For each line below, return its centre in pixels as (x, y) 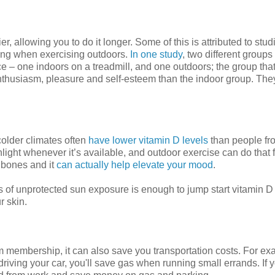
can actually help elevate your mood (135, 165)
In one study (156, 54)
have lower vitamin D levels (148, 140)
